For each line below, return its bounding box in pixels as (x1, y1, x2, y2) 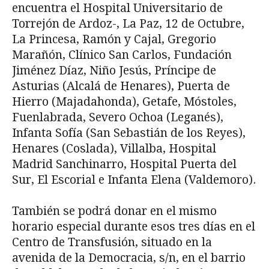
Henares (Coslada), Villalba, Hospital (12, 142, 216, 156)
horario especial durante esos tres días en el (12, 220, 255, 234)
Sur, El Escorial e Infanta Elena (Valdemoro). (12, 173, 256, 187)
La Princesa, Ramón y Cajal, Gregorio (12, 32, 216, 47)
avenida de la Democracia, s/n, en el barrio (12, 251, 246, 265)
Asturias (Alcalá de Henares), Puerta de (12, 79, 230, 94)
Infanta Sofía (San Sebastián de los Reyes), (12, 126, 246, 141)
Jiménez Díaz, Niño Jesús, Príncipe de (12, 64, 216, 78)
